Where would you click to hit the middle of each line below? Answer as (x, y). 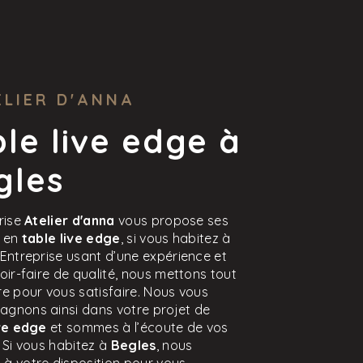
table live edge (71, 238)
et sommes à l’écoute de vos (137, 327)
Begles (133, 345)
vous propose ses (172, 220)
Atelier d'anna (70, 220)
